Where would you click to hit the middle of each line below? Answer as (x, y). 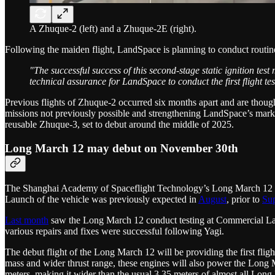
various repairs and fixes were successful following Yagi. (114, 231)
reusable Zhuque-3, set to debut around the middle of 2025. (119, 124)
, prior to (244, 199)
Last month (27, 220)
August (212, 199)
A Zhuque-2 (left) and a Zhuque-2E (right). (113, 28)
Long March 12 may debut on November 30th (122, 148)
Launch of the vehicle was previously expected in (102, 199)
